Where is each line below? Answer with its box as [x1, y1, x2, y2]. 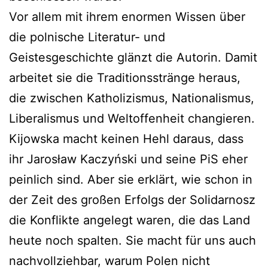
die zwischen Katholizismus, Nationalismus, [9, 90, 254, 105]
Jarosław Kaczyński [27, 151, 137, 166]
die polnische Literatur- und [9, 29, 165, 44]
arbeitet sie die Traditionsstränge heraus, [9, 70, 240, 85]
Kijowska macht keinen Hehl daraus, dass [9, 131, 243, 146]
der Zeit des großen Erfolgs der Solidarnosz [9, 192, 255, 207]
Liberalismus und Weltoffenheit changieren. [9, 111, 255, 126]
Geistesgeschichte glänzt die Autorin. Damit [9, 50, 257, 65]
